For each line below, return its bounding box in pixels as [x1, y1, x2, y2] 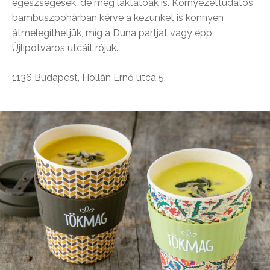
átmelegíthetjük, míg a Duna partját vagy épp [12, 27, 212, 39]
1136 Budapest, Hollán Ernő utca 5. [12, 71, 166, 83]
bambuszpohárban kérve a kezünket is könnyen [12, 11, 224, 24]
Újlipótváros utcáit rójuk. [12, 42, 118, 54]
